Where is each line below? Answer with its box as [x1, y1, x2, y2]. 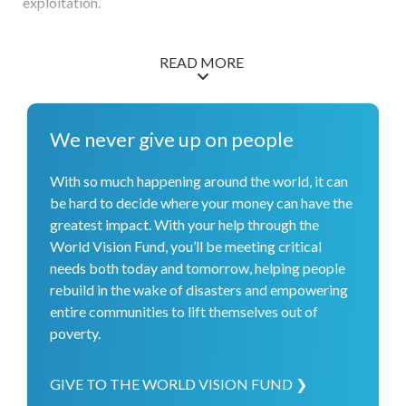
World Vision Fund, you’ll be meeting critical [50, 237, 322, 255]
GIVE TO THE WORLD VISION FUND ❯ [50, 375, 307, 392]
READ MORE [159, 53, 246, 71]
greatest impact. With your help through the [50, 216, 319, 233]
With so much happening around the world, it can [50, 172, 348, 189]
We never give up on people [50, 127, 294, 151]
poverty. [50, 324, 101, 342]
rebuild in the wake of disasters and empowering [50, 281, 348, 298]
